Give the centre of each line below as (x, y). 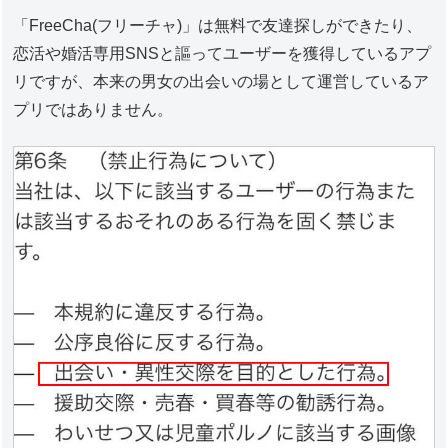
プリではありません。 (93, 109)
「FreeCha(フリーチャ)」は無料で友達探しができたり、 (218, 25)
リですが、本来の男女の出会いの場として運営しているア (221, 81)
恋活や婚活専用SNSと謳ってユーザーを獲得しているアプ (222, 53)
